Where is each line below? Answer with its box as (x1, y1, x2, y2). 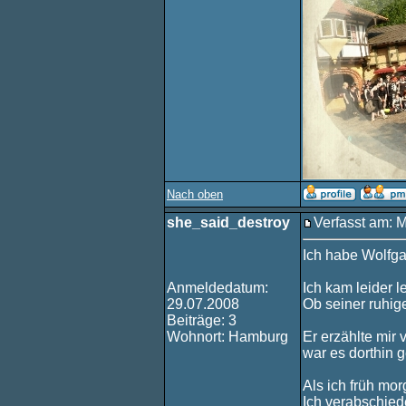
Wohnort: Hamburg (167, 329, 288, 344)
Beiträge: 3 (167, 313, 237, 328)
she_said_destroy (167, 215, 290, 230)
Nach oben (167, 188, 223, 201)
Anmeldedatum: (167, 280, 268, 295)
